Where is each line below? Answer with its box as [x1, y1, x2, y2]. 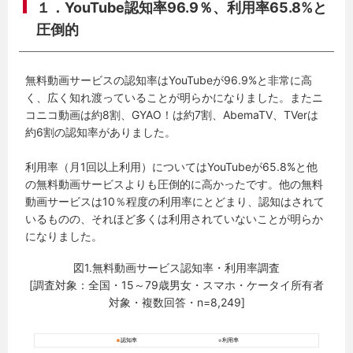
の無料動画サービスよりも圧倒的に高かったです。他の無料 [25, 176, 324, 191]
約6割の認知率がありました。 [25, 124, 176, 139]
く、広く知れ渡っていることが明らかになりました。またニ [25, 90, 324, 104]
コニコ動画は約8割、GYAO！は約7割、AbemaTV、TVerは [25, 107, 319, 121]
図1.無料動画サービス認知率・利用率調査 [73, 260, 280, 274]
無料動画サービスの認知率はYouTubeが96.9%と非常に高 [25, 72, 313, 87]
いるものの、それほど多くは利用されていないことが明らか [25, 211, 324, 225]
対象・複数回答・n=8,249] [108, 295, 245, 309]
